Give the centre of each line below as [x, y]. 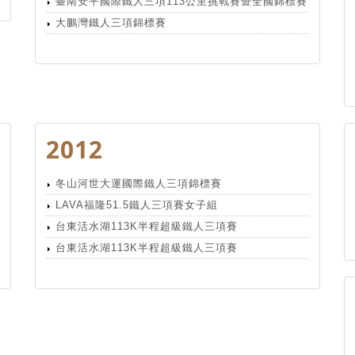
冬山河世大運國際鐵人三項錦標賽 [139, 183]
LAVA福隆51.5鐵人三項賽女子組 [137, 205]
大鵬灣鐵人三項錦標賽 [111, 23]
